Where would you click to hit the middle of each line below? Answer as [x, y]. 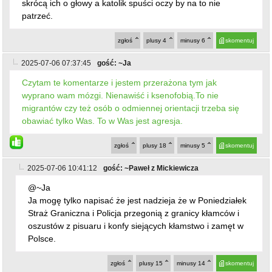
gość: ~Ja [114, 63]
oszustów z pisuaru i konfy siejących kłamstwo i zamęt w [136, 226]
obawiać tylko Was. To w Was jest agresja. [103, 121]
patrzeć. [38, 15]
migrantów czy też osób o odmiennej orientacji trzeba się [131, 108]
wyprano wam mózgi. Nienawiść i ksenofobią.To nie [121, 95]
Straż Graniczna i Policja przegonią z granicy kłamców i [134, 213]
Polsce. [42, 238]
